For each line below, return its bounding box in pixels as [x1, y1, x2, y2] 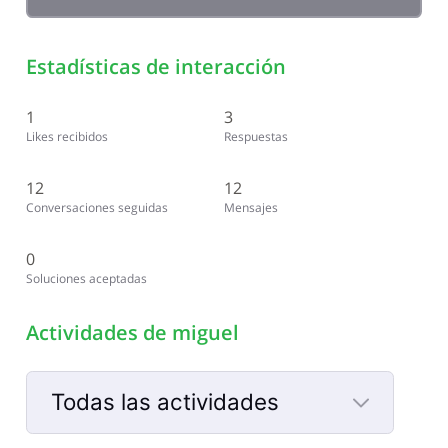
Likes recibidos [25, 127, 108, 145]
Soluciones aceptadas [25, 269, 147, 287]
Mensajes [224, 198, 278, 216]
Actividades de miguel [25, 318, 239, 346]
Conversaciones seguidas [25, 198, 168, 216]
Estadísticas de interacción [25, 53, 286, 81]
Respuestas [224, 127, 288, 145]
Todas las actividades [50, 388, 279, 416]
